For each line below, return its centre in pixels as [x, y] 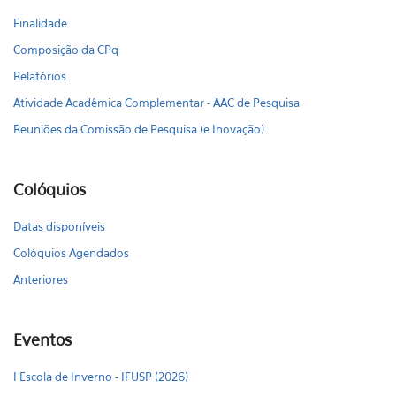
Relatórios [40, 76]
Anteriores [41, 279]
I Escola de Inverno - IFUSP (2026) [101, 377]
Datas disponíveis [59, 226]
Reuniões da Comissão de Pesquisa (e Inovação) [139, 129]
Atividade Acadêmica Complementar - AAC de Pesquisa [156, 103]
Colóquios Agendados [71, 253]
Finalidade [40, 23]
